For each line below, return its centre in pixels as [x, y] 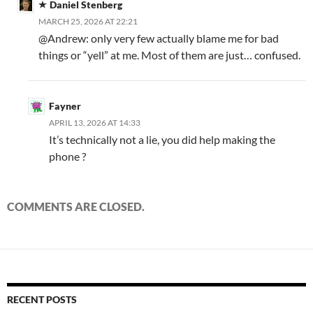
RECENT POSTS [42, 299]
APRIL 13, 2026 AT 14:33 [95, 122]
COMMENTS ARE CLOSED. [76, 206]
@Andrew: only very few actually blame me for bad [159, 38]
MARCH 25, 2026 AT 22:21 [88, 21]
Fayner [65, 105]
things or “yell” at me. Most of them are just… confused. [169, 54]
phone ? [67, 156]
